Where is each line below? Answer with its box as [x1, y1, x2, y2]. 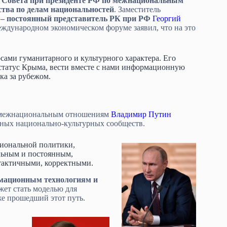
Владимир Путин [111, 109, 171, 119]
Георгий [153, 14, 181, 23]
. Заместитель [114, 5, 161, 14]
